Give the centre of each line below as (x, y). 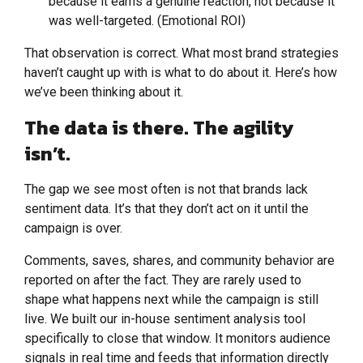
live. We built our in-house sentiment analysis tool (165, 319)
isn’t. (47, 154)
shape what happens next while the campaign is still (171, 300)
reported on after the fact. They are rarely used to (163, 280)
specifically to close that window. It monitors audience (177, 339)
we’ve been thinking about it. (104, 92)
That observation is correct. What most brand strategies (181, 53)
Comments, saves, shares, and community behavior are (179, 261)
